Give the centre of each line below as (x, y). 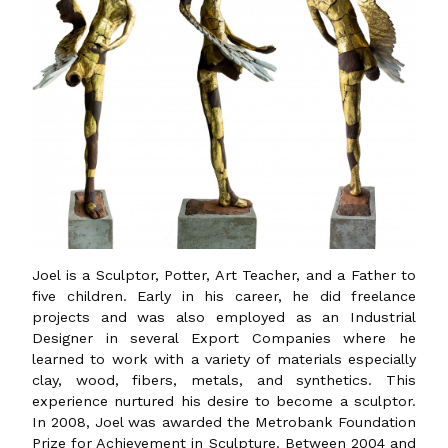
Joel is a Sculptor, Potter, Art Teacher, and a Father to (224, 274)
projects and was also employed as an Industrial (224, 316)
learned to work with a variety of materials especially (224, 358)
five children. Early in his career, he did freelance (224, 295)
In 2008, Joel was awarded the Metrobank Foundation (224, 421)
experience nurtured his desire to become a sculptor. (224, 400)
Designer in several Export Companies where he (224, 337)
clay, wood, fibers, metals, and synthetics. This (224, 379)
